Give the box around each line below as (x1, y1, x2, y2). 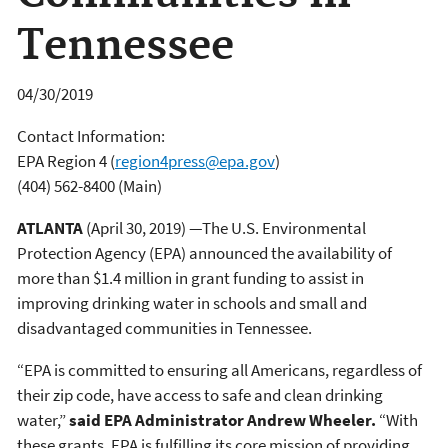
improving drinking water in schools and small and (17, 291, 367, 314)
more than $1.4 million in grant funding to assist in (17, 266, 364, 289)
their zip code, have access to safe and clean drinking (17, 383, 383, 406)
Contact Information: (17, 124, 168, 147)
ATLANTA (17, 216, 86, 239)
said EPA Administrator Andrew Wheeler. (69, 408, 376, 431)
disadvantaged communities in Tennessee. (17, 316, 312, 339)
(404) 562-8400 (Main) (17, 174, 162, 197)
